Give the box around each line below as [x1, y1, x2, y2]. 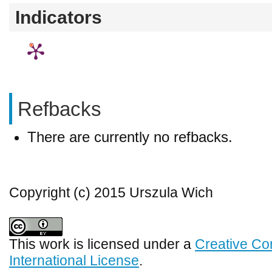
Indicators [15, 7, 102, 27]
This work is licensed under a [9, 236, 195, 252]
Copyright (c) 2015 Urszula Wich [9, 185, 213, 200]
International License [9, 253, 139, 268]
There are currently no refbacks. [27, 128, 233, 145]
